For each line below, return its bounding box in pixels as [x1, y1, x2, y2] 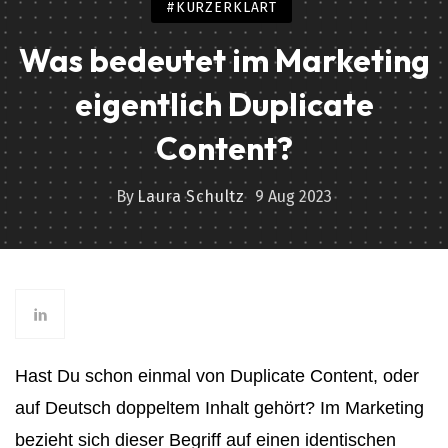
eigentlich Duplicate [74, 84, 374, 124]
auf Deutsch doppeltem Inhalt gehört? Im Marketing [15, 398, 424, 418]
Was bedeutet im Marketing [18, 40, 430, 80]
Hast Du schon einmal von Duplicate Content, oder [15, 366, 419, 386]
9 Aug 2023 [254, 187, 332, 206]
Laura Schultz [137, 187, 245, 206]
